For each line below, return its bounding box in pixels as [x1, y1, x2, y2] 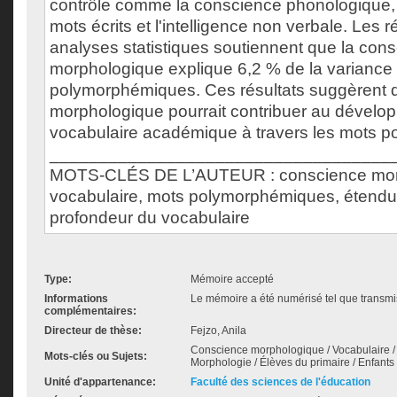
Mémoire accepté [191, 273, 274, 285]
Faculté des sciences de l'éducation [191, 376, 370, 388]
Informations [44, 292, 108, 305]
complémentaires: [44, 305, 136, 317]
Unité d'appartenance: [44, 376, 156, 388]
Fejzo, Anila [191, 324, 246, 337]
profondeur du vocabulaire [50, 208, 250, 227]
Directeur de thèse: [44, 324, 142, 337]
